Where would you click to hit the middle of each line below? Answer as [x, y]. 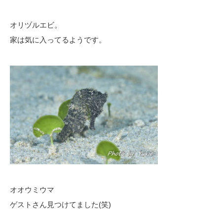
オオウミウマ [32, 189]
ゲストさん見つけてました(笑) [60, 204]
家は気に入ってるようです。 [58, 39]
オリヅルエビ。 [36, 25]
